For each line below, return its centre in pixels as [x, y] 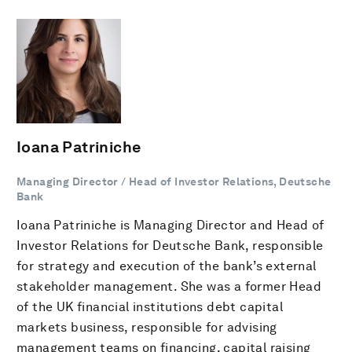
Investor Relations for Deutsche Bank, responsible [170, 246]
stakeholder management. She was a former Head [169, 286]
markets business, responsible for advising [147, 327]
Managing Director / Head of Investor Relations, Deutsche [174, 181]
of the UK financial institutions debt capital [150, 307]
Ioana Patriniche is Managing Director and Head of [170, 225]
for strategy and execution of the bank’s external [167, 266]
